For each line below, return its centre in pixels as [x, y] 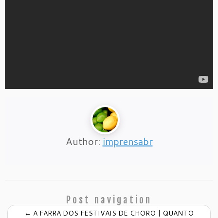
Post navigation [109, 200]
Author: [84, 141]
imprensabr [127, 141]
